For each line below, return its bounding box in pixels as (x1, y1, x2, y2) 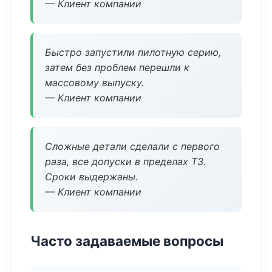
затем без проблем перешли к (45, 61, 189, 73)
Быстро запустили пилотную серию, (45, 46, 221, 58)
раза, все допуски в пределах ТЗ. (45, 155, 206, 168)
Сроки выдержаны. (45, 171, 138, 183)
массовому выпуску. (45, 76, 144, 89)
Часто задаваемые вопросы (30, 233, 223, 249)
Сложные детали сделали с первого (45, 140, 220, 152)
